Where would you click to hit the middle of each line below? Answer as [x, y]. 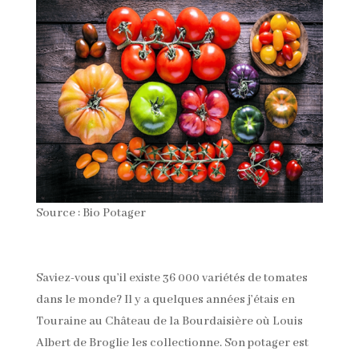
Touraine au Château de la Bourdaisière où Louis [169, 321]
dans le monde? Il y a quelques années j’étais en [165, 299]
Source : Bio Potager [91, 213]
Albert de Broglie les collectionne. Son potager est [172, 343]
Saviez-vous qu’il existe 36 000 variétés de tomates [171, 278]
